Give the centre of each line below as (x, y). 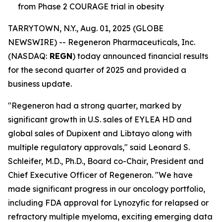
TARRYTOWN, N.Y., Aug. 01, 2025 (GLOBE (86, 28)
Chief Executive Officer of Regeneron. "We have (100, 175)
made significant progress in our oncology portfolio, (107, 189)
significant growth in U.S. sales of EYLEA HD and (100, 119)
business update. (40, 84)
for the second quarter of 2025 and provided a (97, 70)
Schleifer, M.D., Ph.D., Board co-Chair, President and (106, 161)
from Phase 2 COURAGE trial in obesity (91, 6)
